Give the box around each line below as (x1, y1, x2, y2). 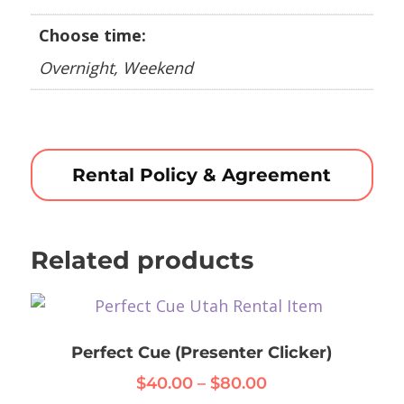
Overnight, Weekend (38, 57, 193, 79)
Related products (30, 245, 253, 276)
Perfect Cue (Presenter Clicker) (71, 343, 333, 363)
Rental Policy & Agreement (72, 164, 332, 187)
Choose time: (38, 24, 146, 47)
